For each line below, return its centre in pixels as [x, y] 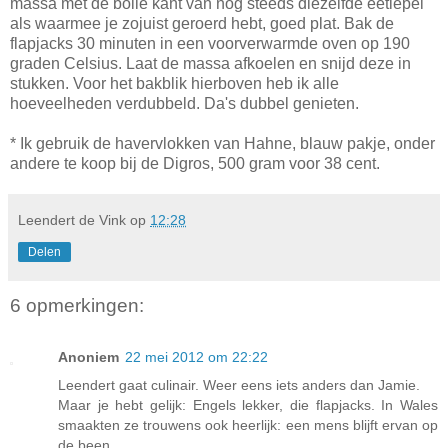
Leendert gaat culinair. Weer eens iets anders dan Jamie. [239, 385]
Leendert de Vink [72, 219]
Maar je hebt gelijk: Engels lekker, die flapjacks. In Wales [248, 405]
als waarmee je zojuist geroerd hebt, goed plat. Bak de [202, 23]
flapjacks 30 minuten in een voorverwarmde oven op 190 [210, 43]
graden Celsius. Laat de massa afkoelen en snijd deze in [210, 63]
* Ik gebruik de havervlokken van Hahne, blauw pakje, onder [222, 143]
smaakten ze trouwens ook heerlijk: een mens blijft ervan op [248, 425]
